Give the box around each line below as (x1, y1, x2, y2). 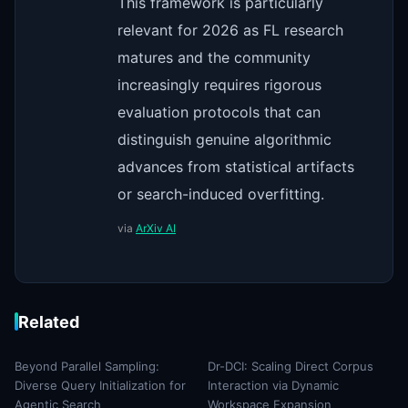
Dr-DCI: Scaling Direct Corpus (208, 358, 373, 373)
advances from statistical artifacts (117, 157, 354, 176)
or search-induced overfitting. (117, 184, 324, 203)
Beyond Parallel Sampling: (15, 358, 159, 373)
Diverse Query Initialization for (15, 377, 186, 393)
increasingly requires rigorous (117, 75, 321, 94)
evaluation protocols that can (117, 102, 321, 121)
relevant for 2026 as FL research (117, 20, 343, 39)
